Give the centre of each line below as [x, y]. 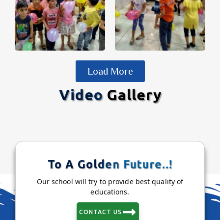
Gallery [134, 95]
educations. [110, 192]
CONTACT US [100, 212]
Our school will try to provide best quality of [110, 182]
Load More [110, 71]
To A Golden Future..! [110, 165]
